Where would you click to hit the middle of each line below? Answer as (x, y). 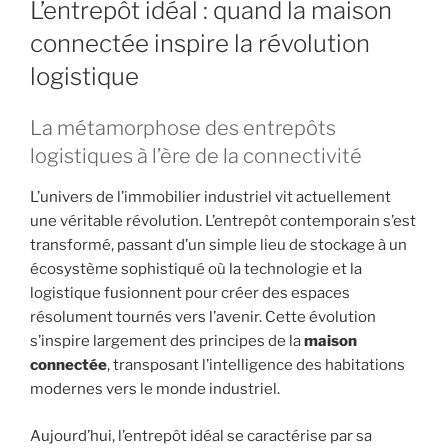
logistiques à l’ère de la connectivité (196, 156)
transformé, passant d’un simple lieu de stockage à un (218, 245)
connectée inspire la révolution (200, 44)
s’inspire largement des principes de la (167, 341)
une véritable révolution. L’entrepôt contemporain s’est (223, 221)
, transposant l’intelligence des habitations (256, 365)
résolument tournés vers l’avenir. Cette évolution (203, 317)
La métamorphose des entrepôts (183, 128)
